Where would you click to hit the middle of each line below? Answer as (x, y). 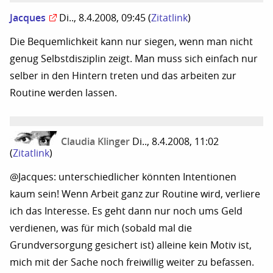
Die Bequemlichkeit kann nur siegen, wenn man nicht (131, 41)
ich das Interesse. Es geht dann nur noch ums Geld (126, 211)
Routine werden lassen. (63, 93)
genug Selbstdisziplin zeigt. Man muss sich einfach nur (134, 58)
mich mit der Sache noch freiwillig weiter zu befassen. (132, 262)
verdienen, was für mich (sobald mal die (101, 228)
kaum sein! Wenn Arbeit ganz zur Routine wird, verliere (135, 194)
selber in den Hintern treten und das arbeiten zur (123, 76)
